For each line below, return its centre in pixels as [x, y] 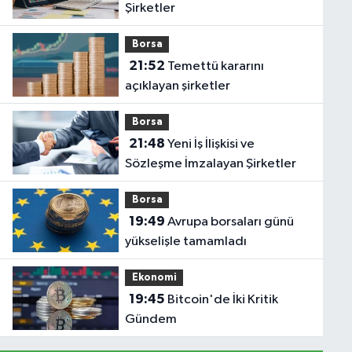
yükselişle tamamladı [186, 242]
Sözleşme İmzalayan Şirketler [211, 164]
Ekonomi [154, 277]
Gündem [151, 320]
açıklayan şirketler [178, 86]
